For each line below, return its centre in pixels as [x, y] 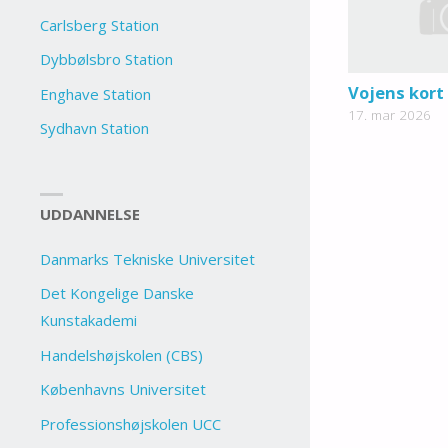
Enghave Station [96, 93]
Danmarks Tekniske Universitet [148, 258]
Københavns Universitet [123, 389]
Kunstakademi [89, 320]
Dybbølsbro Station [107, 59]
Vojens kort [395, 92]
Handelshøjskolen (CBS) [122, 354]
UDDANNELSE [90, 213]
